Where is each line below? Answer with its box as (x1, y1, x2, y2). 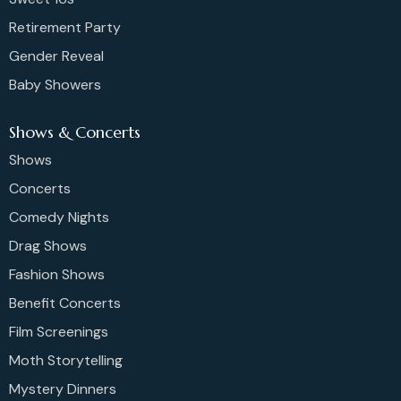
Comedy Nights (9, 208, 109, 227)
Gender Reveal (9, 46, 104, 65)
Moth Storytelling (9, 351, 123, 371)
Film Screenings (9, 322, 108, 342)
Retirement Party (9, 17, 121, 37)
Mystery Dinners (9, 380, 116, 399)
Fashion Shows (9, 265, 105, 285)
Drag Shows (9, 236, 87, 256)
